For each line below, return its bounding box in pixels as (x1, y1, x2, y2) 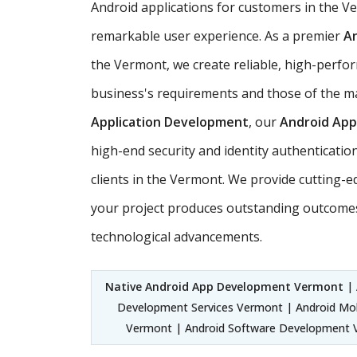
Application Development (91, 112, 249, 131)
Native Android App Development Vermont (105, 278, 343, 294)
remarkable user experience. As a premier (91, 26, 343, 45)
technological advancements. (91, 227, 262, 245)
